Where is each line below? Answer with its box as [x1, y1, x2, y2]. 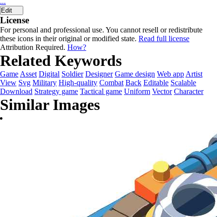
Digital [39, 70, 60, 78]
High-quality [59, 78, 97, 87]
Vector [152, 87, 172, 95]
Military [32, 78, 57, 87]
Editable [143, 78, 169, 87]
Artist [186, 70, 202, 78]
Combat [99, 78, 124, 87]
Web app [157, 70, 184, 78]
